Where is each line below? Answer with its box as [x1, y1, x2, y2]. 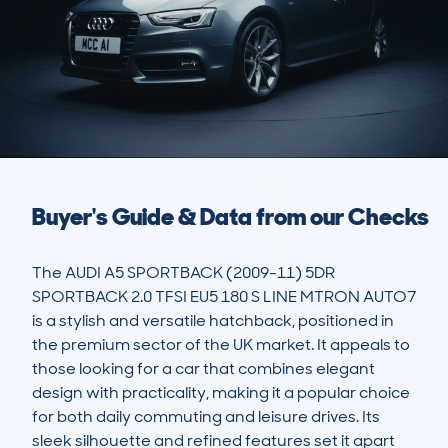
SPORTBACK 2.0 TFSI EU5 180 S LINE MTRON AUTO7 [32, 286, 416, 308]
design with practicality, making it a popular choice [32, 382, 410, 404]
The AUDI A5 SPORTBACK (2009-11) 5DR [32, 262, 335, 284]
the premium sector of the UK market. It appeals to [32, 334, 410, 356]
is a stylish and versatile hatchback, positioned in [32, 310, 394, 332]
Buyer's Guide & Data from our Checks [32, 201, 429, 233]
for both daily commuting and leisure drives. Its [32, 406, 380, 428]
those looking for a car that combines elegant [32, 358, 375, 380]
